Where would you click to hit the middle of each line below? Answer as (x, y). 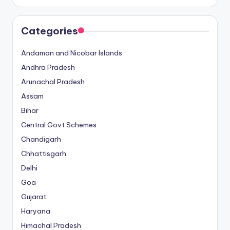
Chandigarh (41, 139)
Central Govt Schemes (59, 124)
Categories (50, 31)
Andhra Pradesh (48, 67)
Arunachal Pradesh (53, 81)
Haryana (36, 211)
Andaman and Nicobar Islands (72, 53)
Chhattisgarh (44, 153)
